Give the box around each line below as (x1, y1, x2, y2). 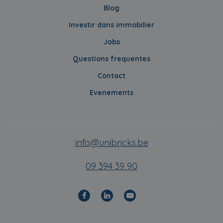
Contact (98, 71, 125, 81)
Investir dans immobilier (69, 20, 154, 30)
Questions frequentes (73, 54, 150, 64)
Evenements (90, 88, 133, 98)
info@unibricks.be (75, 137, 148, 149)
